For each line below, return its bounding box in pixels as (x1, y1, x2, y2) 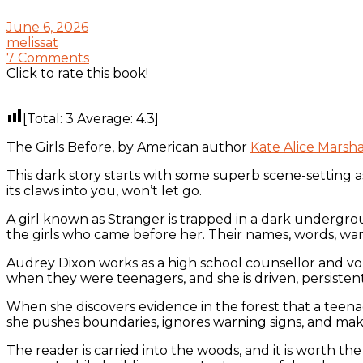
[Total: (23, 110, 66, 126)
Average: (74, 110, 136, 126)
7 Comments (6, 49, 89, 66)
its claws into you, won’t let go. (6, 182, 205, 199)
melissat (6, 34, 58, 50)
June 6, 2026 (6, 19, 88, 35)
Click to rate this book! (6, 65, 148, 81)
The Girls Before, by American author (6, 139, 250, 155)
